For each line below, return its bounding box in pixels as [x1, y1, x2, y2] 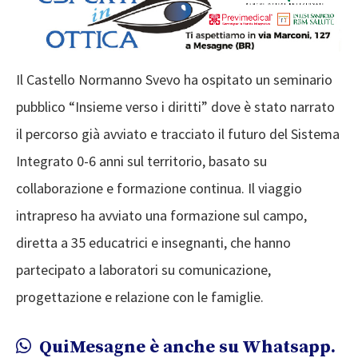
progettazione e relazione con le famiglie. [16, 288, 264, 307]
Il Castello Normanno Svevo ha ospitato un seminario [16, 70, 332, 89]
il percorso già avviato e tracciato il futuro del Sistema [16, 125, 340, 144]
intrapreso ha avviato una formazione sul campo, [16, 206, 307, 225]
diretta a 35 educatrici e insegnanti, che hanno [16, 233, 291, 253]
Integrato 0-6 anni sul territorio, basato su [16, 152, 267, 171]
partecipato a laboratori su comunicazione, [16, 261, 271, 280]
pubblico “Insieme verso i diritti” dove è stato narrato [16, 97, 335, 117]
